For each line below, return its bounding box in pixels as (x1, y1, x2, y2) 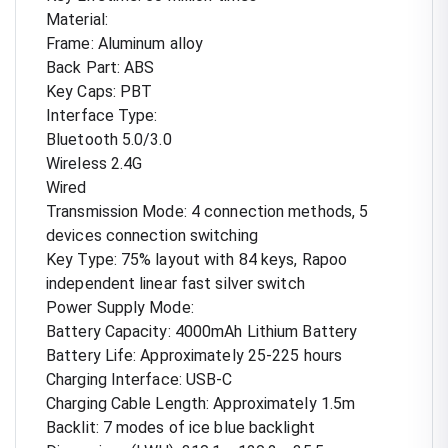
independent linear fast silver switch (46, 273, 305, 293)
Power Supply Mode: (46, 297, 194, 317)
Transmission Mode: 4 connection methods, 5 (46, 201, 369, 221)
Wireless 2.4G (46, 153, 143, 173)
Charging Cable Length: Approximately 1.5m (46, 393, 356, 413)
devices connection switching (46, 225, 258, 245)
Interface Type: (46, 105, 158, 125)
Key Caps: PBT (46, 81, 153, 101)
